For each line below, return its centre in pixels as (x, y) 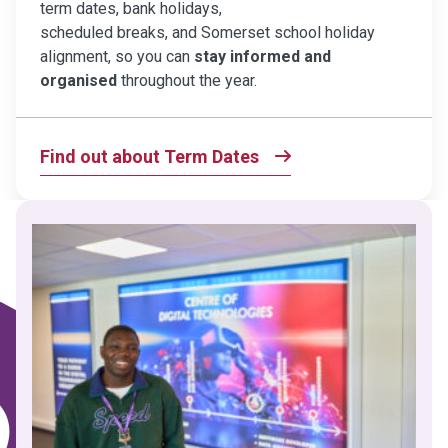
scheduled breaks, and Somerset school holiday (207, 32)
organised (78, 80)
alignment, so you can (117, 56)
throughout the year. (187, 80)
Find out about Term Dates (149, 156)
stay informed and (262, 56)
